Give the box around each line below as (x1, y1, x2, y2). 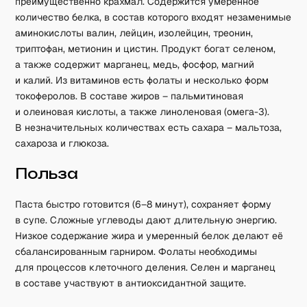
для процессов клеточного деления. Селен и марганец (15, 261, 276, 273)
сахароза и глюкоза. (15, 137, 110, 149)
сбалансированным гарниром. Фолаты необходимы (15, 245, 258, 258)
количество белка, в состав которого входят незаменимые (15, 11, 292, 23)
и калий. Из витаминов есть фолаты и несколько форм (15, 74, 269, 86)
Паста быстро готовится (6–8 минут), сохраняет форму (15, 198, 272, 210)
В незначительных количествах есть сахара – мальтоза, (15, 121, 282, 134)
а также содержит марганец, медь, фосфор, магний (15, 58, 255, 71)
